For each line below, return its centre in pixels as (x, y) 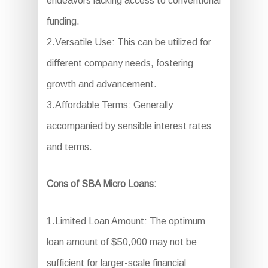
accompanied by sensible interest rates (129, 126)
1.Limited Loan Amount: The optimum (126, 221)
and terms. (69, 147)
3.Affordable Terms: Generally (109, 105)
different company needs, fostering (120, 63)
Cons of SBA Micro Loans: (101, 184)
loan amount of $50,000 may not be (121, 242)
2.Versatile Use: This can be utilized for (129, 42)
